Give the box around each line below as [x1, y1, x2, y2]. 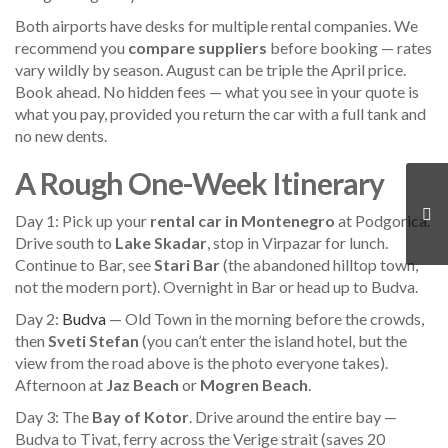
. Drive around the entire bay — [189, 406, 397, 426]
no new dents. [15, 125, 107, 145]
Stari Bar [154, 254, 220, 274]
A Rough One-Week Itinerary [15, 164, 384, 201]
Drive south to [15, 232, 115, 252]
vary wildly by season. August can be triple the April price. [15, 59, 406, 79]
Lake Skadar [115, 232, 207, 252]
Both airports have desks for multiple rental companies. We [15, 15, 418, 35]
